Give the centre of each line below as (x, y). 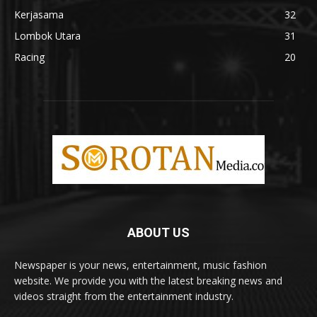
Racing (29, 57)
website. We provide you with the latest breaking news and (148, 280)
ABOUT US (158, 232)
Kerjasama (39, 14)
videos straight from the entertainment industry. (124, 296)
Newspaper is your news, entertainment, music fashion (140, 265)
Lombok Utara (47, 35)
